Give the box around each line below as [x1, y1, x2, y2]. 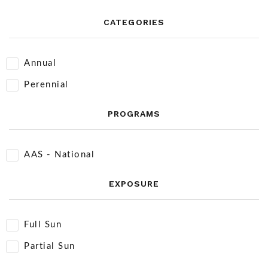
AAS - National [24, 150, 95, 159]
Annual [24, 59, 56, 68]
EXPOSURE [108, 179, 160, 188]
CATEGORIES [103, 17, 165, 27]
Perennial [24, 80, 69, 89]
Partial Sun [24, 242, 75, 251]
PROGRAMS [107, 109, 161, 118]
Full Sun [24, 220, 62, 229]
